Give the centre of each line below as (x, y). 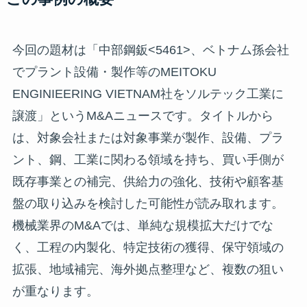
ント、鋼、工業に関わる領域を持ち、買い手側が (148, 159)
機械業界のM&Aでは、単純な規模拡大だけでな (143, 225)
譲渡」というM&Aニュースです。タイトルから (143, 115)
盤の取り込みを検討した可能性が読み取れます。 (148, 203)
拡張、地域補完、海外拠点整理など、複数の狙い (148, 269)
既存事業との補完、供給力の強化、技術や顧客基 (148, 181)
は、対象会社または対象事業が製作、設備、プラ (148, 137)
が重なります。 (55, 291)
